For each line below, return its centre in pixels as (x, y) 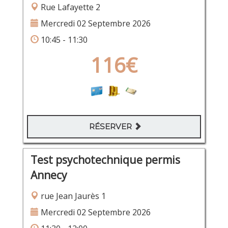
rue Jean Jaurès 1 (72, 196)
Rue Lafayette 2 (69, 7)
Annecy (49, 175)
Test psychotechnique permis (105, 160)
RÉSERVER (111, 127)
